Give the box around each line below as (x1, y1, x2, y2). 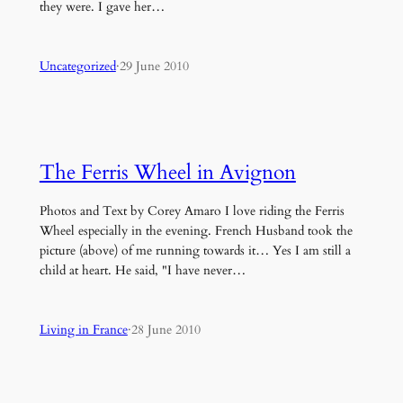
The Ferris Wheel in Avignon (39, 157, 296, 186)
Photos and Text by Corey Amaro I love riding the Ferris (39, 201, 345, 219)
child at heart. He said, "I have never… (39, 261, 246, 279)
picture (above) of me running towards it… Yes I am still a (39, 241, 351, 259)
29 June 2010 (119, 58, 189, 76)
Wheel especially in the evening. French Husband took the (39, 221, 353, 239)
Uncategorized (39, 58, 116, 76)
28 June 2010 (130, 321, 201, 339)
